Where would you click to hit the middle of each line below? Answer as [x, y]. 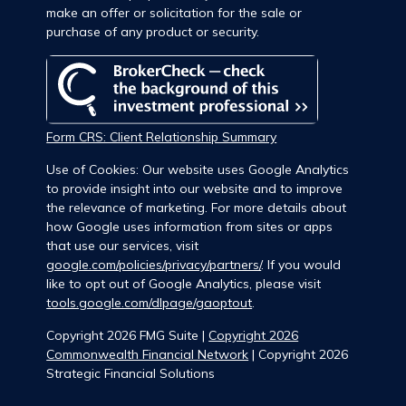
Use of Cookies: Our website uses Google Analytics [198, 170]
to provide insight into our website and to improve [195, 189]
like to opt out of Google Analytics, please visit [184, 284]
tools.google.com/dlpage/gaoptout [150, 303]
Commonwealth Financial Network [148, 355]
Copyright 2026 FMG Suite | [128, 336]
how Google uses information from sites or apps [190, 227]
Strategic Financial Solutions [131, 374]
